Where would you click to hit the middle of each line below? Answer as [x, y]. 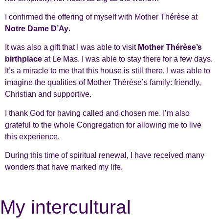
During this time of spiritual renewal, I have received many [105, 155]
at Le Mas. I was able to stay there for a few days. [127, 59]
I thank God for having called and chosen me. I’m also [97, 113]
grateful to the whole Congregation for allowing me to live [103, 125]
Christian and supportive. [48, 94]
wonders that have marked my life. [64, 167]
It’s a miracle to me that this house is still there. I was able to [108, 71]
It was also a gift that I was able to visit [71, 47]
